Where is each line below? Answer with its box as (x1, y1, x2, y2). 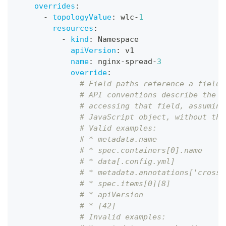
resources (52, 24, 93, 33)
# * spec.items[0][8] (80, 179, 171, 188)
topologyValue (52, 13, 111, 22)
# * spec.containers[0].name (80, 146, 202, 155)
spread (125, 57, 152, 66)
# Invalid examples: (80, 212, 166, 221)
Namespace (93, 35, 139, 44)
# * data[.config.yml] (80, 157, 175, 166)
